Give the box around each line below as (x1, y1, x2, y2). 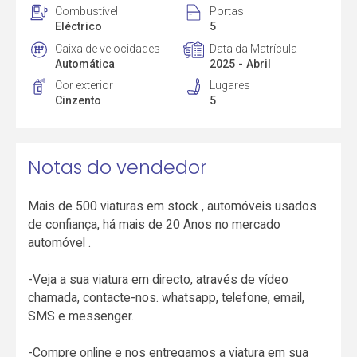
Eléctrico (55, 19, 103, 33)
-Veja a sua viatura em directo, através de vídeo (28, 271, 289, 287)
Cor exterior (55, 79, 114, 92)
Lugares (209, 79, 250, 92)
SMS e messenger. (28, 308, 135, 324)
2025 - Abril (209, 57, 271, 70)
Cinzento (55, 94, 102, 108)
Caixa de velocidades (55, 41, 161, 55)
